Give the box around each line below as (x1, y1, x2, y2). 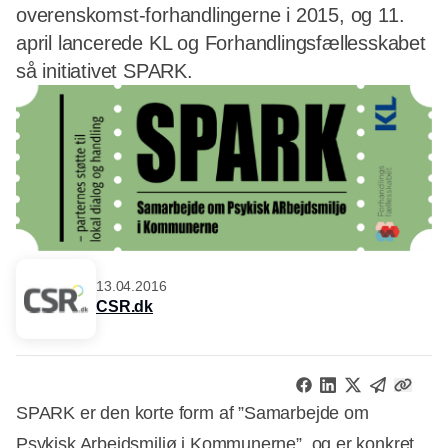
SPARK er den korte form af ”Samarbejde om (16, 403, 369, 424)
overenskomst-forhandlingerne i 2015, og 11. (16, 4, 405, 26)
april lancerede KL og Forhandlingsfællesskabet (16, 32, 426, 54)
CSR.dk (96, 298, 154, 316)
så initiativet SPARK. (16, 60, 193, 82)
